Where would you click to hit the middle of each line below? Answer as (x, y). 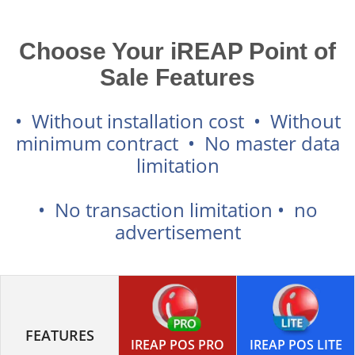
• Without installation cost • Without (177, 120)
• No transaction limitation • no (177, 209)
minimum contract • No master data (177, 143)
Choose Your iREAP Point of (177, 51)
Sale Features (177, 77)
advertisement (177, 231)
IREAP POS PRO (177, 344)
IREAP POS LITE (296, 344)
